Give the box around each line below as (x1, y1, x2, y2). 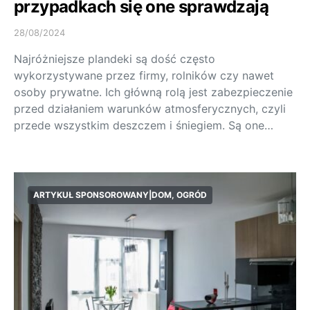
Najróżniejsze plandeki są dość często (14, 52, 215, 66)
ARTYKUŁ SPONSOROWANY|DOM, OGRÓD (33, 190, 207, 200)
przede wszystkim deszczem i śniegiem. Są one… (14, 118, 273, 132)
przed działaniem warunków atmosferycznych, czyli (14, 102, 286, 116)
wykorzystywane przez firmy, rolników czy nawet (14, 69, 274, 82)
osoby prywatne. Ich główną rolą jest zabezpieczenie (14, 85, 293, 99)
